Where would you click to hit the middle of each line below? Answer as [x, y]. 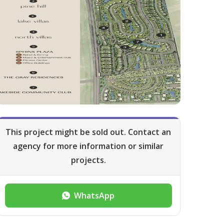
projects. [88, 160]
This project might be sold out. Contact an [88, 132]
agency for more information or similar [88, 146]
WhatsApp [94, 195]
